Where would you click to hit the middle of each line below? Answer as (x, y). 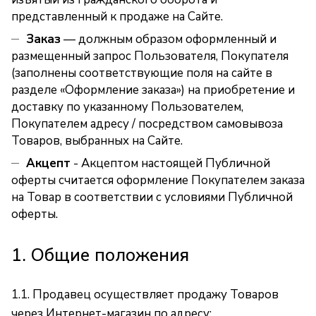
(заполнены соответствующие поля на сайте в (142, 73)
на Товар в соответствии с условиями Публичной (152, 197)
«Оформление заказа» (121, 90)
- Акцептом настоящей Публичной (170, 163)
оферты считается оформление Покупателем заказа (158, 180)
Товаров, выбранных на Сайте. (97, 141)
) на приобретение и (238, 90)
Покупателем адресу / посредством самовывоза (147, 124)
